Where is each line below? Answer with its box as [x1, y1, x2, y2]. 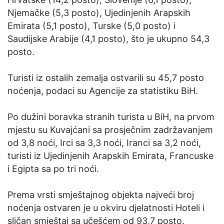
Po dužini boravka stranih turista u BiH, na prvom [7, 111, 214, 122]
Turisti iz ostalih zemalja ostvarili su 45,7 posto [7, 72, 204, 83]
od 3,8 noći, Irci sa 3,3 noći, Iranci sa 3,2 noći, [7, 137, 201, 148]
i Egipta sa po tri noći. [7, 163, 99, 174]
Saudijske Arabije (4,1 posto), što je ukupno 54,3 [7, 33, 209, 44]
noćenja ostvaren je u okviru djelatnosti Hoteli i [7, 202, 204, 213]
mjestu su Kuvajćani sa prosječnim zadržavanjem [7, 124, 213, 135]
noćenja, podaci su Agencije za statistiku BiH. [7, 85, 198, 96]
